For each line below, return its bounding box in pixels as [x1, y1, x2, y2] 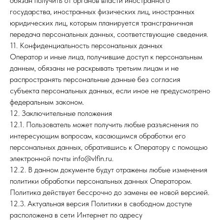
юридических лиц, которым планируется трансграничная [10, 18, 193, 27]
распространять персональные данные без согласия [10, 75, 180, 84]
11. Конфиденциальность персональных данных [10, 41, 163, 50]
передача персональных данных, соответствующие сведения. [10, 29, 208, 39]
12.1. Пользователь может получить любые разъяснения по [10, 120, 198, 129]
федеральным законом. [10, 97, 84, 107]
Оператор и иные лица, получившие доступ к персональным [10, 52, 202, 61]
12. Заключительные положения [10, 109, 112, 118]
